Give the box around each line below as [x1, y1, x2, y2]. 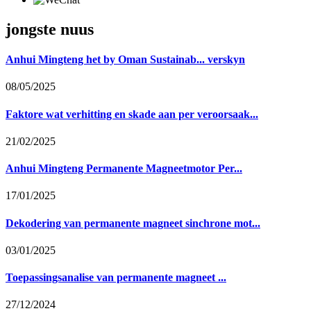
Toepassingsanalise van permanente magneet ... [6, 271, 226, 284]
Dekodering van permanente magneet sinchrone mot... [6, 217, 260, 229]
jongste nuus [6, 19, 94, 38]
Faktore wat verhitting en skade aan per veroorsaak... [6, 108, 258, 120]
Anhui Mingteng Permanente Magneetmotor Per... [6, 162, 242, 175]
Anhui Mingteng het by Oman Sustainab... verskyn [6, 53, 245, 66]
